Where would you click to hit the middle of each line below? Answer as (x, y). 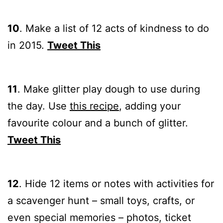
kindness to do (174, 29)
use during (175, 89)
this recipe (94, 106)
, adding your (150, 106)
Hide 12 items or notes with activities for (119, 184)
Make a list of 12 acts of (83, 29)
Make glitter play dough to (87, 89)
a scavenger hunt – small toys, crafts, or (101, 201)
